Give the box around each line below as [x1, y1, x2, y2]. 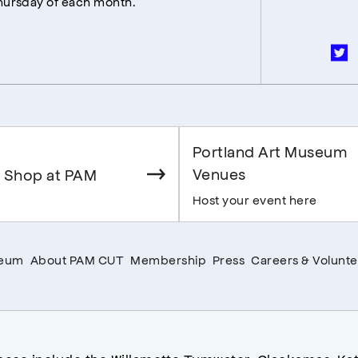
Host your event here [193, 192, 317, 208]
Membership [130, 252, 206, 268]
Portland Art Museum [193, 141, 348, 161]
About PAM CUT [30, 252, 125, 268]
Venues [193, 164, 246, 184]
